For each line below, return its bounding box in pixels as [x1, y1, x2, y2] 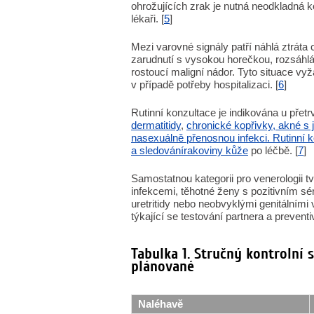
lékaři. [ [131, 13, 164, 25]
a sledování [131, 144, 184, 156]
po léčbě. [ [248, 144, 298, 156]
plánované [131, 257, 194, 275]
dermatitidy [131, 119, 181, 131]
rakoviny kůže [184, 144, 248, 156]
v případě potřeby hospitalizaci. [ [131, 78, 278, 90]
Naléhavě [138, 298, 183, 310]
